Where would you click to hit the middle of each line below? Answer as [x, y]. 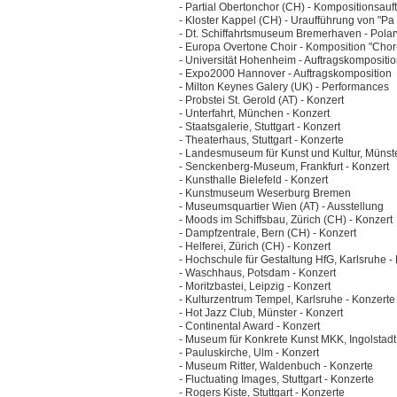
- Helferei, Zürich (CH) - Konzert [255, 247]
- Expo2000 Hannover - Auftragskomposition [285, 74]
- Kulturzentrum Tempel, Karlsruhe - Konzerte [287, 300]
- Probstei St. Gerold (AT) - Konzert [261, 101]
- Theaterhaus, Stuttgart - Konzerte [263, 140]
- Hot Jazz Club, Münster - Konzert [261, 313]
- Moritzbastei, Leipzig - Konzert [255, 287]
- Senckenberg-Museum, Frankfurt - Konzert [284, 167]
